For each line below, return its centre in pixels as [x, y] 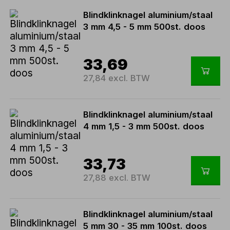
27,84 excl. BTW [117, 78]
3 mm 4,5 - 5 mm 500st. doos [145, 26]
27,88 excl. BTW [117, 178]
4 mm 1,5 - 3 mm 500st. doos [144, 127]
